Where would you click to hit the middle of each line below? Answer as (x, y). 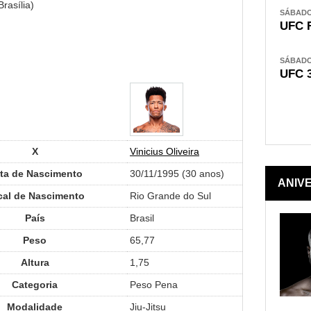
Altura (35, 262)
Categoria (35, 284)
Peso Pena (154, 284)
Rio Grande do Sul (170, 195)
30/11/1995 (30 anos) (177, 173)
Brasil (142, 218)
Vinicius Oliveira (165, 151)
